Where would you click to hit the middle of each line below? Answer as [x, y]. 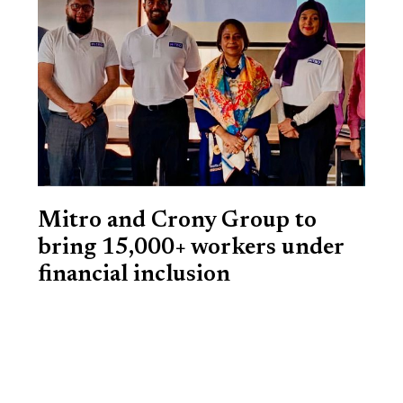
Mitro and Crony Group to [177, 221]
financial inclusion [134, 275]
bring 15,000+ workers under [191, 248]
